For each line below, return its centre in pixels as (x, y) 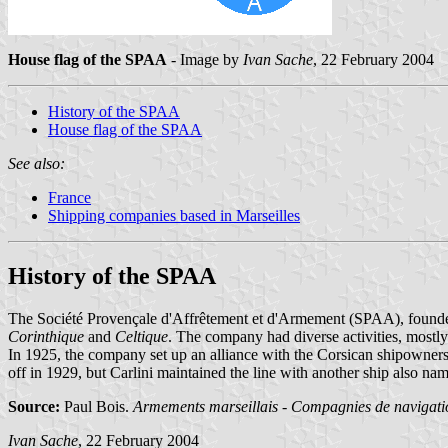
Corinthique (46, 336)
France (69, 197)
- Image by (205, 59)
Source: (34, 406)
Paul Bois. (96, 406)
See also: (36, 163)
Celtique (141, 336)
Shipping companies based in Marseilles (174, 215)
